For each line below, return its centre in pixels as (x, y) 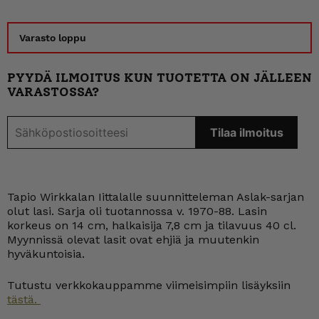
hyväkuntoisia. (46, 254)
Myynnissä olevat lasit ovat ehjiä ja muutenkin (133, 240)
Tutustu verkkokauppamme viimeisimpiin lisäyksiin (149, 285)
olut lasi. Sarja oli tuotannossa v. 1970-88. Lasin (137, 211)
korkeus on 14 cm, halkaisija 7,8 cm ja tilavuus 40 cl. (152, 225)
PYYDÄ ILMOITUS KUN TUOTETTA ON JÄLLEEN (159, 78)
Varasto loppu (53, 38)
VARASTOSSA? (53, 92)
